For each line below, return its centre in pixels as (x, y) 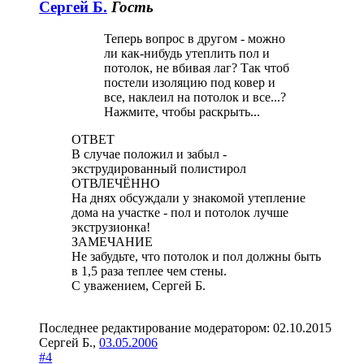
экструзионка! (111, 227)
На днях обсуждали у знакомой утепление (188, 197)
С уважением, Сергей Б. (139, 285)
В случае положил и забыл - (149, 154)
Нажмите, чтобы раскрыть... (182, 111)
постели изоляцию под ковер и (190, 82)
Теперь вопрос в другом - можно (195, 38)
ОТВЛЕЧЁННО (116, 183)
